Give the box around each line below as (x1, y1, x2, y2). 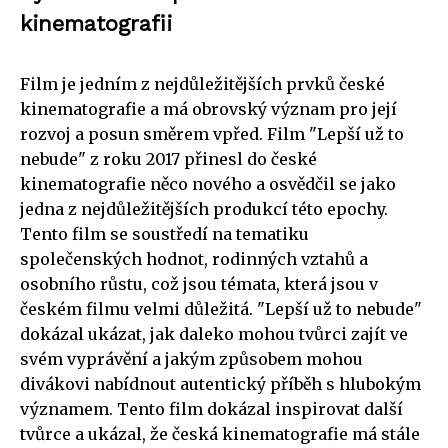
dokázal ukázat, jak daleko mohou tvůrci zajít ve (20, 323, 408, 344)
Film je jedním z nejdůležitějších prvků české (20, 73, 385, 94)
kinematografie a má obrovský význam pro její (20, 98, 397, 119)
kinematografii (20, 10, 172, 36)
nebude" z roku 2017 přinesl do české (20, 148, 317, 169)
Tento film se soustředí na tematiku (20, 223, 309, 244)
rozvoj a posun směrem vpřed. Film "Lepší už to (20, 123, 404, 144)
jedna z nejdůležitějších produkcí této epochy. (20, 198, 388, 219)
